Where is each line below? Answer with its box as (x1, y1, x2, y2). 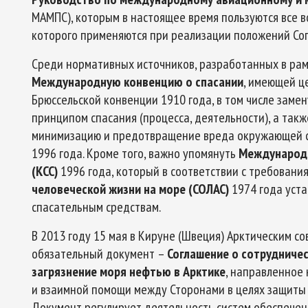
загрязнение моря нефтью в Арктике (32, 263, 225, 280)
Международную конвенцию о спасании (32, 73, 243, 91)
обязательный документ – (32, 245, 167, 263)
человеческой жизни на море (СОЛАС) (32, 180, 232, 198)
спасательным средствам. (32, 198, 161, 216)
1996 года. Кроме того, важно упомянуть (32, 144, 236, 162)
